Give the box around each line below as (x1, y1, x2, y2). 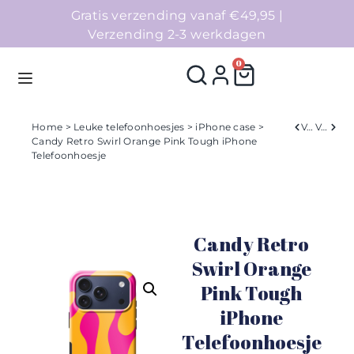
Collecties (21, 314, 85, 329)
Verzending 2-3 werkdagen (88, 27, 266, 42)
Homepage (21, 156, 96, 171)
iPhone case (195, 121, 256, 133)
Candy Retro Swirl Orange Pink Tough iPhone (32, 135, 258, 147)
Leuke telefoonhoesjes (73, 121, 185, 133)
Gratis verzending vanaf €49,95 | (70, 8, 284, 23)
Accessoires (21, 235, 98, 250)
